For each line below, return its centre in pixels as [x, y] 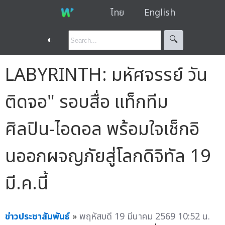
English [159, 13]
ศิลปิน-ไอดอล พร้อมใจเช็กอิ [102, 129]
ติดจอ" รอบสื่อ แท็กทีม [87, 102]
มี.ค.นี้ [27, 184]
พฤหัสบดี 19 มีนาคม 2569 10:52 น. [145, 216]
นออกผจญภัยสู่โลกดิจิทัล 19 [108, 156]
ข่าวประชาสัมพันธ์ [37, 216]
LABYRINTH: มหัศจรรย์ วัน [106, 75]
